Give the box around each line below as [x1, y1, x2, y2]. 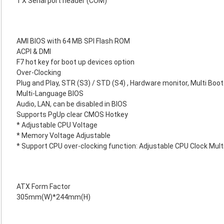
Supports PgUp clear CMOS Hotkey [16, 110, 128, 118]
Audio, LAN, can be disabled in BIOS [16, 100, 127, 108]
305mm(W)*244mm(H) [16, 193, 90, 201]
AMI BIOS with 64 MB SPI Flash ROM [16, 37, 130, 45]
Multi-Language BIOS [16, 89, 83, 97]
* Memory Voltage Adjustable [16, 131, 110, 139]
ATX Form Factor [16, 182, 70, 190]
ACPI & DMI [16, 47, 51, 55]
